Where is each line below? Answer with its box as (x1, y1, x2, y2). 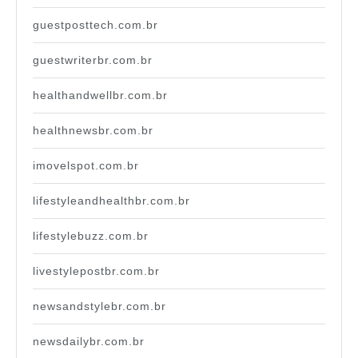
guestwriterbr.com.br (33, 54, 153, 67)
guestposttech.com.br (33, 18, 158, 32)
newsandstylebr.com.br (33, 300, 166, 313)
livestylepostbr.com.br (33, 265, 160, 278)
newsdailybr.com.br (33, 335, 145, 348)
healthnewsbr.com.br (33, 124, 153, 137)
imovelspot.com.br (33, 159, 139, 173)
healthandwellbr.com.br (33, 89, 168, 102)
